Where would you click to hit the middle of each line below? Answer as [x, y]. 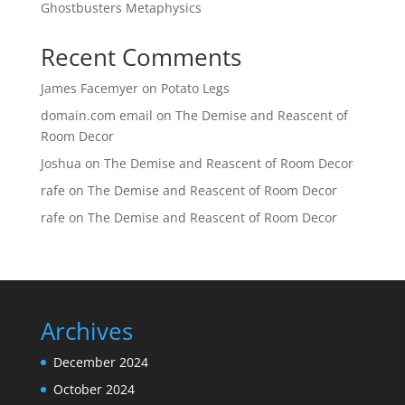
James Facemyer [89, 88]
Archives [86, 331]
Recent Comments [141, 57]
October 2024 [94, 389]
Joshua [61, 163]
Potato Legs [195, 88]
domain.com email [96, 115]
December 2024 [100, 362]
